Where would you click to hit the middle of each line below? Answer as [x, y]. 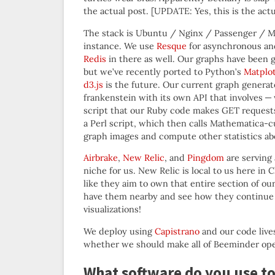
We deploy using [119, 231]
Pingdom [206, 158]
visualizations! [112, 210]
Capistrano [177, 231]
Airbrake [101, 158]
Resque [172, 46]
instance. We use [120, 46]
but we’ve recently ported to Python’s [164, 72]
